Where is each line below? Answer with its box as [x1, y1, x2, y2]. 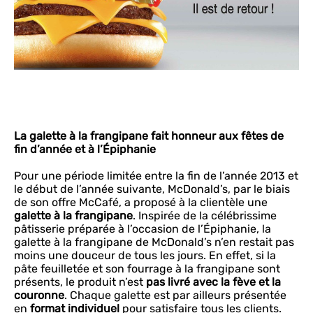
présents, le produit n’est [14, 275, 146, 289]
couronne [14, 289, 64, 302]
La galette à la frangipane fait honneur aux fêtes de [14, 129, 284, 143]
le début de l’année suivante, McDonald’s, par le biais [14, 182, 290, 196]
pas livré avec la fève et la [146, 275, 281, 289]
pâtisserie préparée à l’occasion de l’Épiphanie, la [14, 222, 271, 235]
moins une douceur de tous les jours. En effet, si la [14, 249, 276, 262]
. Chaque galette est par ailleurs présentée [64, 289, 286, 302]
